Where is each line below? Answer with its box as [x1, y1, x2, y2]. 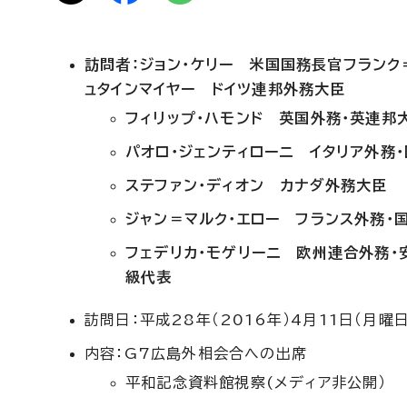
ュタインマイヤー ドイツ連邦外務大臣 [84, 82, 346, 96]
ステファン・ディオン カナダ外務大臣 [125, 178, 388, 193]
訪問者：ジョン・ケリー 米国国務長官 [84, 57, 343, 72]
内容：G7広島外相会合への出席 [84, 346, 307, 361]
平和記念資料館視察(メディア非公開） [125, 375, 387, 390]
